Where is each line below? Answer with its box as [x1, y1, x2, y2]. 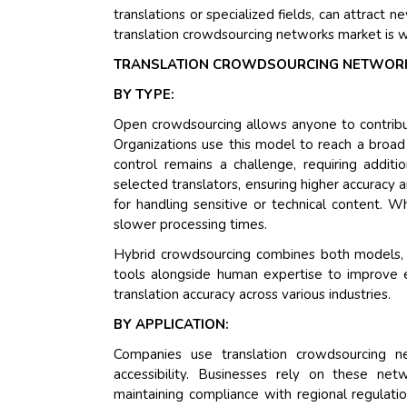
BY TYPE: [114, 85, 175, 104]
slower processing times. [114, 215, 268, 234]
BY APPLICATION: [114, 315, 230, 334]
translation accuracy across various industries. [114, 285, 392, 304]
